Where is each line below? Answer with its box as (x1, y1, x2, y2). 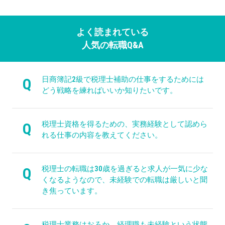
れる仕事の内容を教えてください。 (42, 130, 162, 140)
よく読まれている (76, 26, 149, 37)
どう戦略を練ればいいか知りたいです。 (42, 85, 177, 95)
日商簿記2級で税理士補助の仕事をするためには (42, 74, 204, 84)
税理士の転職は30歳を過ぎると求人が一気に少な (42, 164, 208, 173)
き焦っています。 (42, 186, 102, 195)
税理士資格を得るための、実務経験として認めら (42, 119, 207, 129)
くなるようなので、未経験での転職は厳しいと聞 (42, 175, 207, 184)
